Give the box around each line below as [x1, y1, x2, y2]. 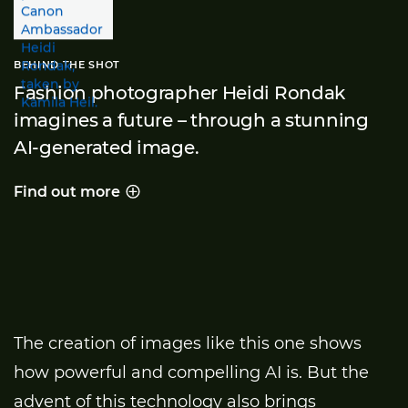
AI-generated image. [14, 136, 199, 158]
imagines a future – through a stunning [14, 108, 369, 131]
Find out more [14, 182, 120, 200]
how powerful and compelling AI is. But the [14, 362, 369, 382]
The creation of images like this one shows [14, 332, 362, 353]
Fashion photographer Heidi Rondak [14, 81, 346, 104]
